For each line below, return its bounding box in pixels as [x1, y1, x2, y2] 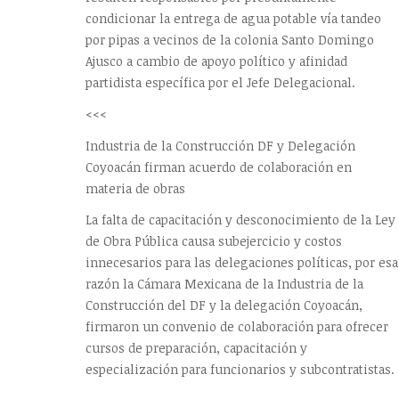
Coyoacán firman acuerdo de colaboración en [85, 158, 352, 175]
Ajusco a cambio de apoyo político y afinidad [85, 52, 347, 69]
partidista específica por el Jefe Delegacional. [85, 73, 355, 91]
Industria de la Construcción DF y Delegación [85, 136, 355, 154]
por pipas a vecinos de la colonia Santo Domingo [85, 30, 374, 48]
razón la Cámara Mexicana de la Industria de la [85, 275, 363, 293]
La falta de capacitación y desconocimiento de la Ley [85, 211, 395, 229]
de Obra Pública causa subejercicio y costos [85, 232, 342, 250]
